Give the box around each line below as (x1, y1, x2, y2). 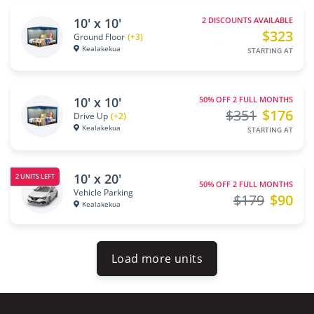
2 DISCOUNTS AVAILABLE (198, 15, 293, 25)
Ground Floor (74, 30, 125, 43)
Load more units (111, 251, 203, 266)
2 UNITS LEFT (15, 172, 55, 182)
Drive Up (74, 109, 108, 122)
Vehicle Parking (74, 186, 133, 198)
